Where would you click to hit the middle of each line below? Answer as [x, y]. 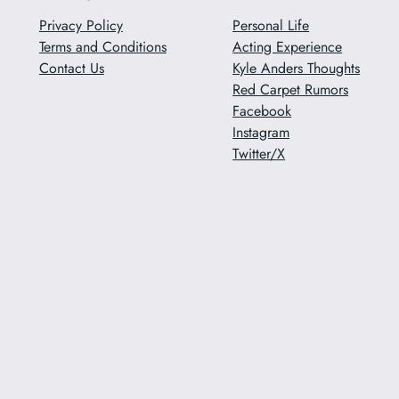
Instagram [261, 133]
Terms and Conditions [102, 47]
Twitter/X [259, 154]
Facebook [262, 111]
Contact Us [71, 69]
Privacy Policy [81, 26]
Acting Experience [288, 47]
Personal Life [271, 26]
